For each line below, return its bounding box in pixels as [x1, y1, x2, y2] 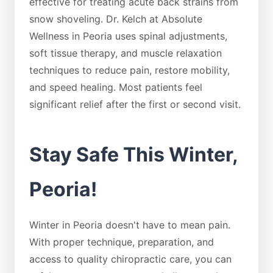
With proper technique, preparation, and [29, 236, 214, 248]
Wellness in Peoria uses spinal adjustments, [29, 30, 227, 42]
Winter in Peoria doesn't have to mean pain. [29, 219, 230, 231]
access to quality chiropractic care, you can [29, 253, 232, 265]
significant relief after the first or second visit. [29, 98, 241, 110]
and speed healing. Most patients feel [29, 81, 202, 93]
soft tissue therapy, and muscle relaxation [29, 47, 222, 59]
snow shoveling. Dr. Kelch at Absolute [29, 13, 202, 25]
